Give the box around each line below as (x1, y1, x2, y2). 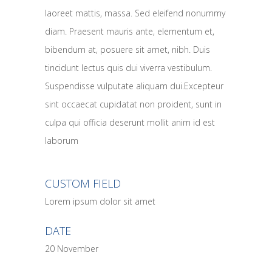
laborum (45, 135, 78, 147)
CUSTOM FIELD (45, 176, 121, 191)
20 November (45, 243, 98, 255)
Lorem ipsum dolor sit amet (45, 195, 155, 208)
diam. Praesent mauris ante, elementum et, (45, 25, 214, 38)
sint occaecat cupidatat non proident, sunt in (45, 98, 222, 110)
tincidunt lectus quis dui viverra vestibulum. (45, 62, 212, 74)
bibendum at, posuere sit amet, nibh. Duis (45, 44, 210, 56)
